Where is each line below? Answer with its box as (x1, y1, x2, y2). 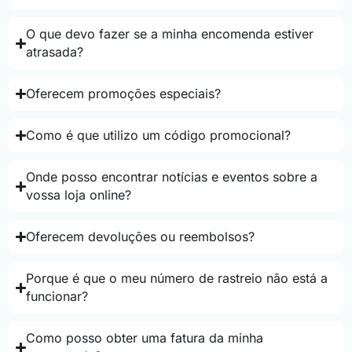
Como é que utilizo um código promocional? (26, 127, 291, 144)
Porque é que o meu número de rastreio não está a (26, 270, 328, 287)
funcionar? (26, 288, 89, 305)
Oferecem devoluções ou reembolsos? (26, 229, 255, 245)
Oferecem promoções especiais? (26, 86, 222, 102)
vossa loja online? (26, 187, 132, 203)
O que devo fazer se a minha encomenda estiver (26, 26, 314, 42)
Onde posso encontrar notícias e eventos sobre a (26, 169, 318, 185)
